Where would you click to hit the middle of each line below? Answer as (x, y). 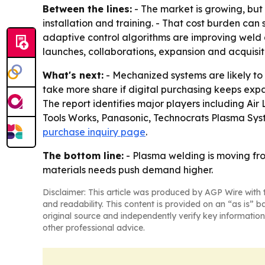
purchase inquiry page (94, 132)
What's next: (73, 75)
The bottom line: (83, 156)
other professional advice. (94, 228)
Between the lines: (87, 9)
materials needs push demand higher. (128, 170)
